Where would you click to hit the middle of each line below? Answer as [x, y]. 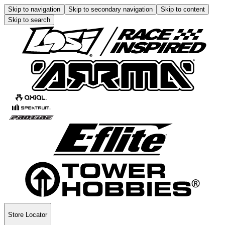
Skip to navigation [34, 9]
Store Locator [28, 215]
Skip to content [183, 9]
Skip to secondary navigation [110, 9]
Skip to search [29, 20]
